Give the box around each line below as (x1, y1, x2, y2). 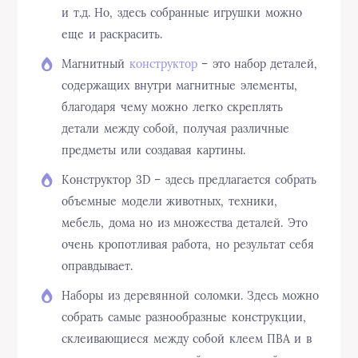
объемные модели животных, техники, (62, 194, 277, 209)
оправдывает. (62, 259, 133, 274)
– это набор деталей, (197, 57, 318, 72)
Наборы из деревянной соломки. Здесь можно (62, 288, 320, 304)
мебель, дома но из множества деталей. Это (62, 216, 308, 231)
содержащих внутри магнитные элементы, (62, 78, 297, 93)
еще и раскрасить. (62, 27, 163, 42)
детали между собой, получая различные (62, 121, 290, 137)
